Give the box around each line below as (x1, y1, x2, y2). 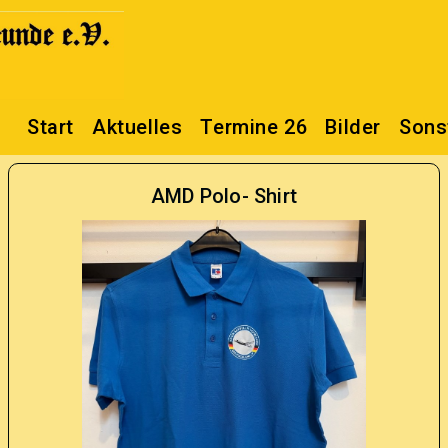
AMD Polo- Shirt (150, 184, 297, 208)
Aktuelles (91, 115, 183, 139)
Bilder (325, 115, 381, 139)
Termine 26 (200, 115, 308, 139)
